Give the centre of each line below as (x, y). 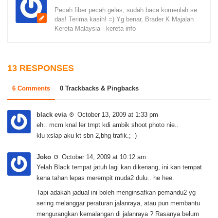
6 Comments (31, 88)
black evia (52, 114)
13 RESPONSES (41, 68)
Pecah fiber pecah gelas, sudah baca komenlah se (126, 10)
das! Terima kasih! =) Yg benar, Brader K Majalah (124, 19)
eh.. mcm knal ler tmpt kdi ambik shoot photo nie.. (108, 125)
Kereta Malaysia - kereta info (95, 28)
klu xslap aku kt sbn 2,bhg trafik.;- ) (87, 136)
